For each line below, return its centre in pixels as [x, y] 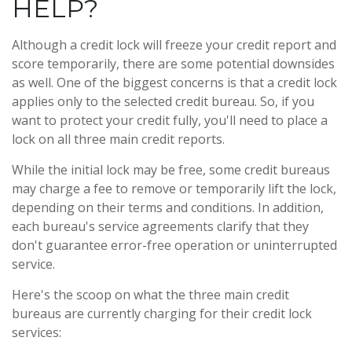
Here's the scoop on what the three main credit [150, 295]
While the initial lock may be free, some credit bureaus [171, 170]
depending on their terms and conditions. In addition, [168, 207]
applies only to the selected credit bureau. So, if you [163, 101]
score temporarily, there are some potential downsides [173, 64]
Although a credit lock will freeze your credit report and [174, 45]
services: [37, 332]
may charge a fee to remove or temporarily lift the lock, [174, 189]
